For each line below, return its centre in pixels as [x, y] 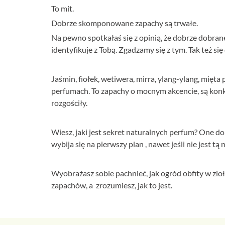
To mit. [63, 8]
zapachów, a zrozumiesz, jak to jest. [112, 185]
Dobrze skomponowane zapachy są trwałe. [125, 23]
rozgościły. [70, 102]
